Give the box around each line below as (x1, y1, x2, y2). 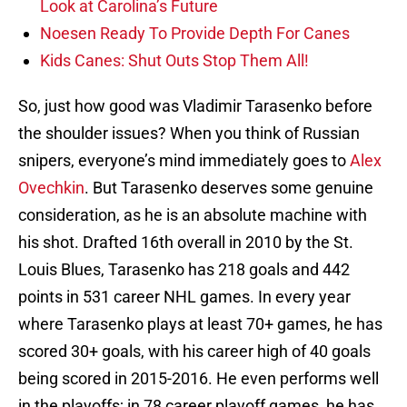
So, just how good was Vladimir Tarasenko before (18, 96, 372, 116)
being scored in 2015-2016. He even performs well (18, 369, 379, 389)
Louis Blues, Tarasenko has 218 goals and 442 (18, 260, 350, 280)
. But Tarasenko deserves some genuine (84, 178, 373, 198)
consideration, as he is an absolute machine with (18, 205, 367, 225)
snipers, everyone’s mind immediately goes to (18, 151, 350, 171)
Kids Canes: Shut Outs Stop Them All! (40, 51, 309, 71)
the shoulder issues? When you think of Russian (18, 124, 360, 144)
